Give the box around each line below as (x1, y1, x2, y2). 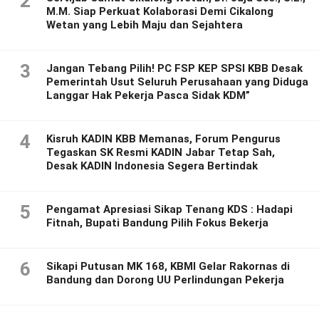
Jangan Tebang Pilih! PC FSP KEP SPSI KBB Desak (46, 62, 303, 75)
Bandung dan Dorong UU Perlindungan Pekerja (46, 273, 284, 287)
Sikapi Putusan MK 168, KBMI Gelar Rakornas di (46, 260, 290, 273)
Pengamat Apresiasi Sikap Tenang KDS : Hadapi (46, 203, 293, 216)
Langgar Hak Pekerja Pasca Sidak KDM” (46, 89, 250, 103)
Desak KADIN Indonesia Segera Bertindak (46, 159, 258, 173)
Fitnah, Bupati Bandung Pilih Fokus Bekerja (46, 216, 268, 230)
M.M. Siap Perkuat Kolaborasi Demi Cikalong (46, 5, 273, 19)
